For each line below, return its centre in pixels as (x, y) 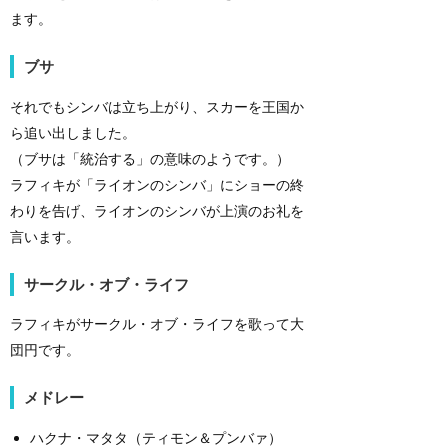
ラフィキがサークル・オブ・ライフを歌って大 (157, 324)
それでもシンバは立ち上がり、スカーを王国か (157, 106)
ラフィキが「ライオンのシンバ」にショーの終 (157, 184)
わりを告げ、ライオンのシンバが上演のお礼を (157, 210)
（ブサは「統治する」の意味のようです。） (150, 158)
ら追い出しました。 (73, 132)
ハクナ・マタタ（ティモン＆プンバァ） (156, 437)
